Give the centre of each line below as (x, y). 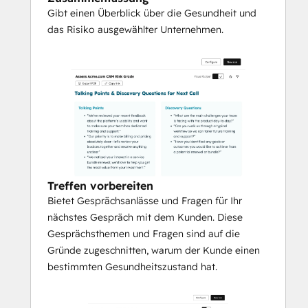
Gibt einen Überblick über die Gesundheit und (152, 13)
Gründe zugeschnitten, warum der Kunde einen (154, 251)
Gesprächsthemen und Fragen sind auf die (144, 234)
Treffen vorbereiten (100, 186)
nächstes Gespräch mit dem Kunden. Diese (145, 218)
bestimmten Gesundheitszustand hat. (132, 267)
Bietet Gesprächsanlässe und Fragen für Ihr (145, 201)
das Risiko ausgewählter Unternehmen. (135, 30)
